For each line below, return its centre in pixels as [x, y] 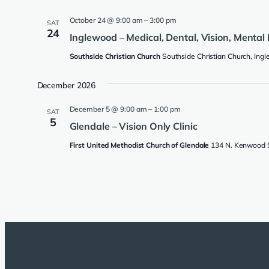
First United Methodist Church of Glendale [140, 145]
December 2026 [66, 85]
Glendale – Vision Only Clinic [133, 126]
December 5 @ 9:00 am [108, 109]
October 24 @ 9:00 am [106, 20]
